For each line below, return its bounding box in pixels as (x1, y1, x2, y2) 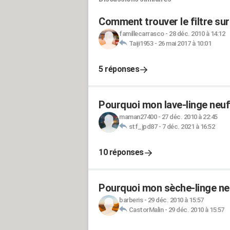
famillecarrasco (119, 30, 164, 37)
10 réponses (99, 147, 144, 157)
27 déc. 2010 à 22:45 (161, 113, 218, 121)
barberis (119, 196, 143, 204)
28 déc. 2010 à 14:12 (169, 30, 225, 37)
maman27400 (119, 113, 157, 121)
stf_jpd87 (128, 123, 157, 130)
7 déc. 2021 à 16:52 (162, 123, 215, 130)
